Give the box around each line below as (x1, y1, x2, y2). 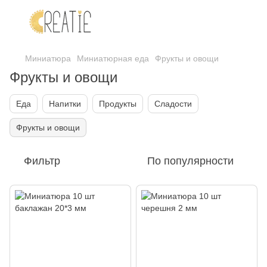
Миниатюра (25, 54, 71, 63)
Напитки (49, 99, 81, 108)
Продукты (99, 99, 136, 108)
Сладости (154, 99, 192, 108)
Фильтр (24, 155, 60, 167)
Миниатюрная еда (77, 54, 149, 63)
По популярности (147, 155, 234, 167)
